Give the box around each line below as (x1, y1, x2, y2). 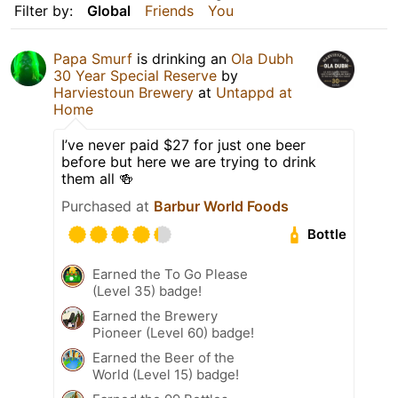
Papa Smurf (53, 49, 132, 68)
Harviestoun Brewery (53, 83, 194, 101)
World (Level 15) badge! (92, 365, 239, 383)
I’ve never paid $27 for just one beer (61, 135, 306, 154)
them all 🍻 (61, 169, 133, 187)
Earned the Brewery (92, 306, 218, 324)
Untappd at (216, 83, 292, 101)
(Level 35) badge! (92, 282, 202, 299)
